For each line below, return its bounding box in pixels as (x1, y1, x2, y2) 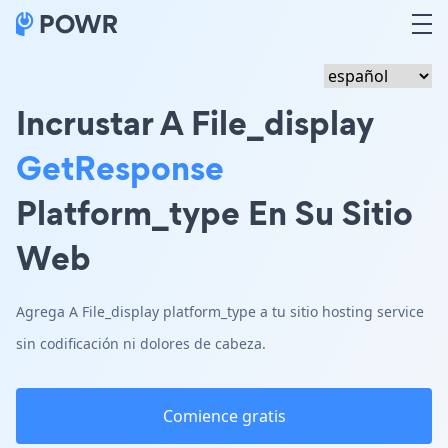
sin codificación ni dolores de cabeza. (16, 334, 266, 353)
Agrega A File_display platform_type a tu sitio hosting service (16, 302, 424, 321)
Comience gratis (162, 405, 286, 427)
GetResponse (16, 144, 224, 191)
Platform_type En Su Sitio (16, 189, 413, 236)
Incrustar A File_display (16, 99, 374, 146)
